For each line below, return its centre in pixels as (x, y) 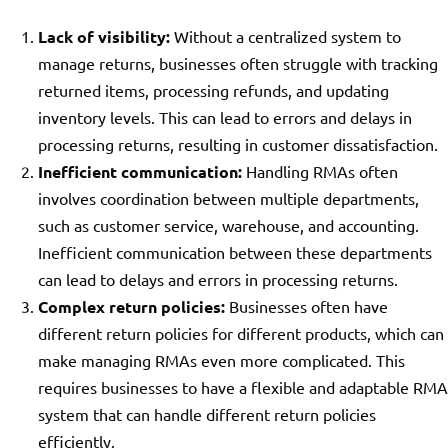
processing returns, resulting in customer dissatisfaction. (237, 144)
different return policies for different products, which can (240, 333)
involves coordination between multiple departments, (228, 198)
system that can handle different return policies (206, 414)
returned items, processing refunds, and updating (213, 90)
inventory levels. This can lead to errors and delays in (224, 117)
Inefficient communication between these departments (234, 252)
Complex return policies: (131, 306)
